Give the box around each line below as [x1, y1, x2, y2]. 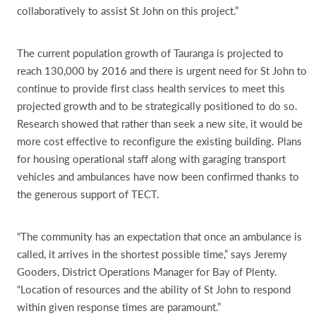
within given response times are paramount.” [17, 299, 221, 314]
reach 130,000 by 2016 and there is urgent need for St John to [17, 63, 307, 78]
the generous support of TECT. [17, 186, 159, 201]
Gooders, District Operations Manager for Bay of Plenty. [17, 264, 277, 279]
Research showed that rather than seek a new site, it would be [17, 116, 303, 130]
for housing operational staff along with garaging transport [17, 151, 286, 166]
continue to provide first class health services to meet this [17, 80, 285, 95]
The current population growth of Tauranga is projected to [17, 45, 284, 60]
